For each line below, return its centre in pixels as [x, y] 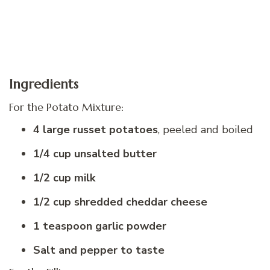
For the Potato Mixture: [66, 107]
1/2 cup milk [64, 178]
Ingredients [44, 84]
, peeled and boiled [206, 130]
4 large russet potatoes [96, 130]
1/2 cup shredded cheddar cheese [120, 202]
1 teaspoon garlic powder [100, 226]
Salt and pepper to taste [99, 250]
